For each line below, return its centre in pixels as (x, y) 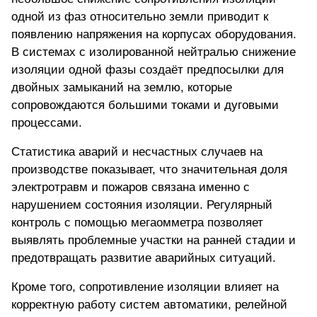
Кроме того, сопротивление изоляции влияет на (145, 287)
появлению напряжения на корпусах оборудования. (154, 35)
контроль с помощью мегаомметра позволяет (137, 223)
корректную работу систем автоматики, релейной (149, 305)
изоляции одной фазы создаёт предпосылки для (148, 70)
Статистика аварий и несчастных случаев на (137, 152)
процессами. (47, 123)
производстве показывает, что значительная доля (149, 170)
